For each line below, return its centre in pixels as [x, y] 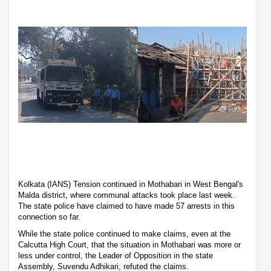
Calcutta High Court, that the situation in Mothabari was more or [129, 244]
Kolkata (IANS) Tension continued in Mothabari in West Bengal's [131, 184]
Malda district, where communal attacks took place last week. [126, 195]
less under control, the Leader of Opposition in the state [116, 255]
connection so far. [51, 217]
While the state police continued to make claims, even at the [124, 233]
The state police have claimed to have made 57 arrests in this [126, 206]
